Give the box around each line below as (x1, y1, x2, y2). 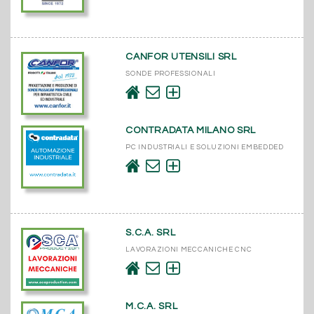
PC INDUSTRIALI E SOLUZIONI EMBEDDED (125, 143, 284, 151)
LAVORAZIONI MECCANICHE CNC (125, 245, 252, 253)
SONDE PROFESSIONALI (125, 69, 216, 77)
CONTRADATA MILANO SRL (125, 125, 257, 135)
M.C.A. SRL (125, 301, 178, 311)
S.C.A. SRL (125, 227, 176, 238)
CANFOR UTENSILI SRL (125, 51, 237, 62)
